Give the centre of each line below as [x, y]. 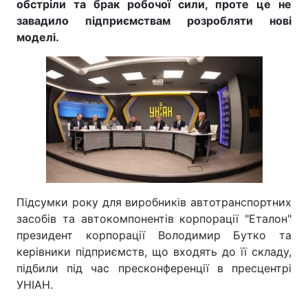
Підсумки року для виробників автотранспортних [154, 202]
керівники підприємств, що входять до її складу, [154, 252]
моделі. [38, 37]
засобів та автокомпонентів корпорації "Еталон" [154, 219]
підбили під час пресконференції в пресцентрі [154, 268]
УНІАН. [35, 285]
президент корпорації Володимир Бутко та [154, 235]
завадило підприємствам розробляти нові [154, 21]
